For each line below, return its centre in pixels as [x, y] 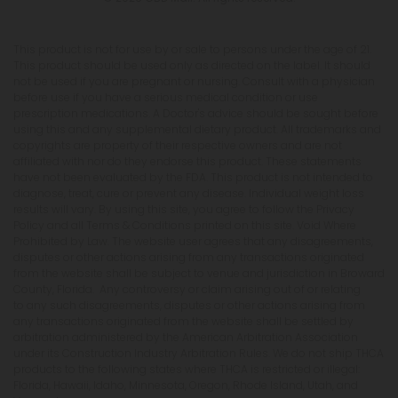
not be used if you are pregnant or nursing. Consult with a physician [194, 81]
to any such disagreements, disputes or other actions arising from [189, 305]
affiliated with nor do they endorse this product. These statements [187, 161]
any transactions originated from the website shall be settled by [183, 321]
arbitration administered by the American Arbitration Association [186, 337]
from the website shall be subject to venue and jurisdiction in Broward [199, 273]
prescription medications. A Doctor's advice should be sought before [196, 113]
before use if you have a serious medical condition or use [166, 97]
